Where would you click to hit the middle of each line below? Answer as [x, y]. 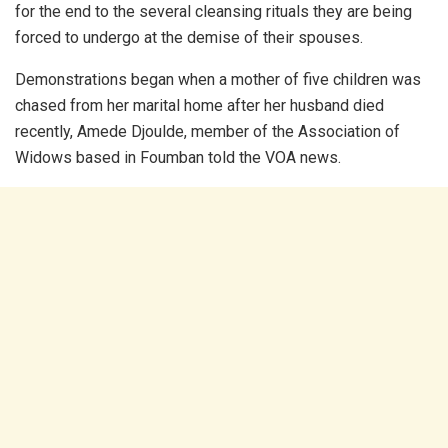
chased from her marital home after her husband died [199, 106]
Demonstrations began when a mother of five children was [218, 80]
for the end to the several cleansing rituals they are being [213, 12]
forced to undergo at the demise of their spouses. [189, 38]
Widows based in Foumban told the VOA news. [178, 158]
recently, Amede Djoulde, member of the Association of [207, 132]
